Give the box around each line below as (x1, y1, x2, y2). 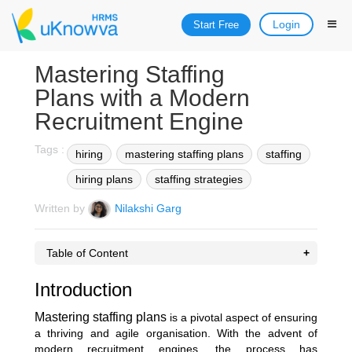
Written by (35, 202, 88, 215)
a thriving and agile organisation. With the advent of (35, 327, 317, 339)
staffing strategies (155, 173, 243, 185)
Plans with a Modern (35, 85, 250, 111)
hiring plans (75, 173, 133, 185)
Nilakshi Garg (114, 202, 181, 215)
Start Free (193, 19, 239, 31)
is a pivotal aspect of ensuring (167, 311, 317, 324)
